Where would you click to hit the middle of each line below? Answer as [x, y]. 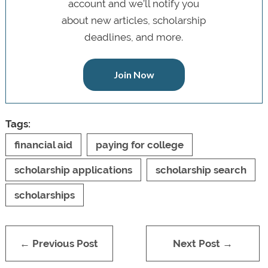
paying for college [139, 144]
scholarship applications [73, 170]
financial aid [43, 144]
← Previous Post [59, 243]
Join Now [134, 74]
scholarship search [201, 170]
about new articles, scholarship [134, 20]
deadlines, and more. [134, 37]
